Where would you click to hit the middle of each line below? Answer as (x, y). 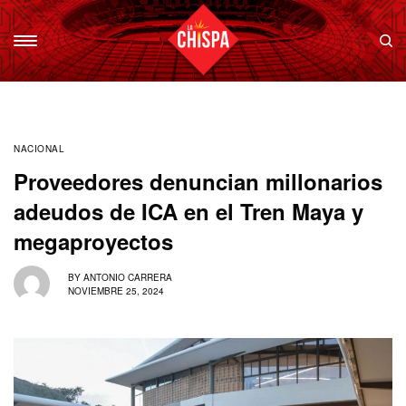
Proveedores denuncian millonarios (198, 181)
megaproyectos (93, 241)
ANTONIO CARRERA (128, 277)
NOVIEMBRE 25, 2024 (116, 290)
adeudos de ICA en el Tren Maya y (188, 211)
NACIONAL (39, 149)
